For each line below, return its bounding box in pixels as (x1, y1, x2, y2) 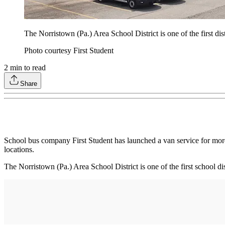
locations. (4, 145, 34, 154)
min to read (8, 63, 46, 72)
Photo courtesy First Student (24, 46, 114, 55)
